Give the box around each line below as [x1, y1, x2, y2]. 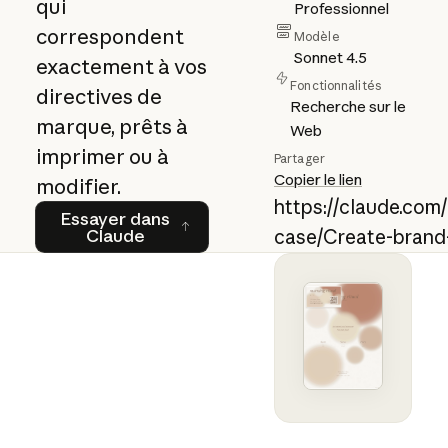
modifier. [35, 173, 121, 199]
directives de [35, 83, 162, 109]
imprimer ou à [35, 143, 169, 169]
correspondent [35, 23, 184, 49]
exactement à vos [35, 53, 207, 79]
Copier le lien [273, 169, 362, 189]
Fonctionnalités [290, 77, 381, 93]
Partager [273, 150, 325, 166]
